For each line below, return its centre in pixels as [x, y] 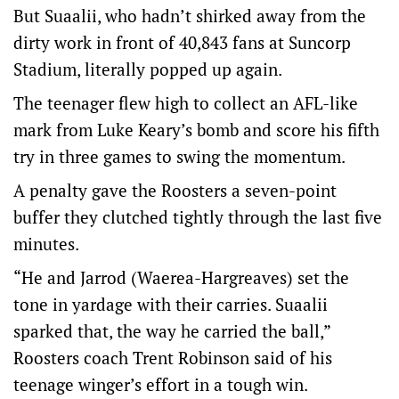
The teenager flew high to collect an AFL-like [186, 103]
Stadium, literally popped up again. [148, 69]
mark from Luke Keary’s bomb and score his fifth [196, 130]
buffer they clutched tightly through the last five [198, 217]
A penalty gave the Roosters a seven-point [175, 190]
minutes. [46, 244]
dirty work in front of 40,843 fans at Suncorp [182, 42]
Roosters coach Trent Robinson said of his [173, 358]
